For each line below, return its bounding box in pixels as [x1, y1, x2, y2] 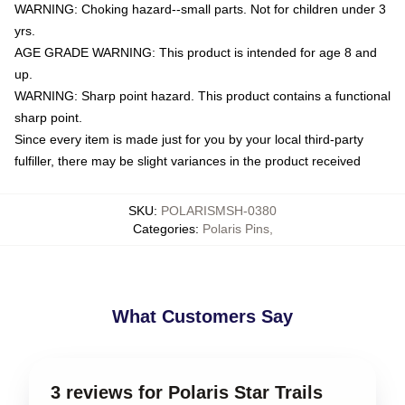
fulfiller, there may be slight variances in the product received [14, 153, 361, 168]
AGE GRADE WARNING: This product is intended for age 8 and [14, 44, 377, 60]
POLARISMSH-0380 [161, 202, 277, 218]
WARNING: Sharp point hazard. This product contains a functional [14, 88, 391, 103]
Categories [132, 221, 195, 236]
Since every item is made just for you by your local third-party [14, 131, 363, 146]
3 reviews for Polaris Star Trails [51, 381, 323, 402]
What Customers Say [112, 306, 293, 326]
